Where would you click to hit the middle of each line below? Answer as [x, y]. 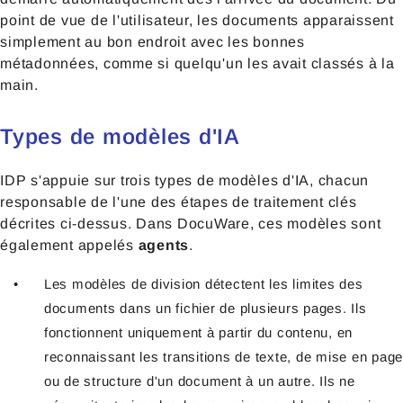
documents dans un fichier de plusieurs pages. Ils [205, 308]
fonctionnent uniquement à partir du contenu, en [198, 332]
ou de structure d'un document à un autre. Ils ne [199, 381]
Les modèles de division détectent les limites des [203, 283]
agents [163, 245]
